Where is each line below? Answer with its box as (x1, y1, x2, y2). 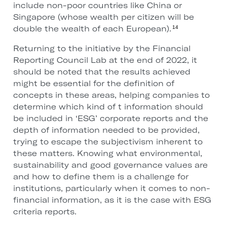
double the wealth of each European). (13, 24, 171, 34)
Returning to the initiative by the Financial (13, 44, 191, 54)
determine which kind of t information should (13, 102, 203, 112)
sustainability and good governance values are (13, 160, 208, 170)
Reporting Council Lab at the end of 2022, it (13, 55, 197, 65)
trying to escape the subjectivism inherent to (13, 137, 203, 147)
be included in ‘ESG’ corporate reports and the (13, 113, 208, 124)
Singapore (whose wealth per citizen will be (13, 12, 194, 22)
